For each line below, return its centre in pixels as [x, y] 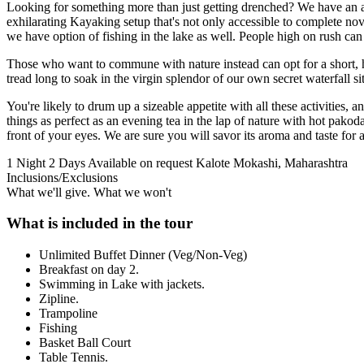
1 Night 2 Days [46, 162]
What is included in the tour [100, 223]
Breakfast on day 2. [89, 269]
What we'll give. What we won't [89, 192]
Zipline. [59, 298]
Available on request [140, 162]
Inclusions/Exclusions [62, 177]
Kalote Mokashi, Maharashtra [272, 162]
